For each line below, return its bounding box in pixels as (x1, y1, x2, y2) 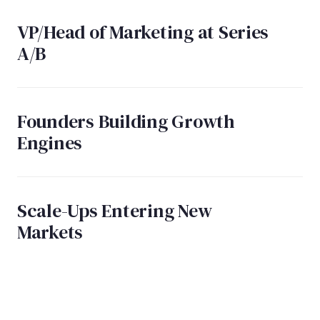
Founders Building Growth (17, 108, 234, 134)
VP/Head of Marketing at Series (17, 19, 269, 45)
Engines (17, 129, 83, 156)
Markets (17, 219, 84, 245)
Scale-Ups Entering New (17, 197, 212, 224)
